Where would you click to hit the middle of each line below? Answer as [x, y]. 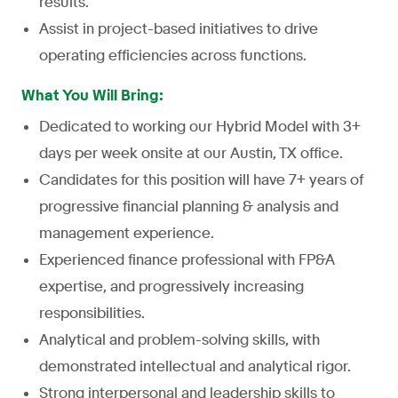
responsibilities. [92, 313]
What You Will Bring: [92, 95]
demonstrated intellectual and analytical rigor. [195, 366]
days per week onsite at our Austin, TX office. [191, 153]
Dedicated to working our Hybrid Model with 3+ [200, 126]
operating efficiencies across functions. [173, 55]
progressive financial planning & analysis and [189, 206]
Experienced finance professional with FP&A [187, 259]
